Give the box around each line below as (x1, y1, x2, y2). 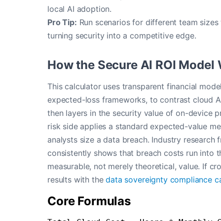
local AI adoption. (47, 4, 112, 14)
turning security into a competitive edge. (47, 31, 196, 40)
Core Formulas (47, 194, 131, 208)
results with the (47, 175, 106, 184)
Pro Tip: (47, 17, 77, 27)
